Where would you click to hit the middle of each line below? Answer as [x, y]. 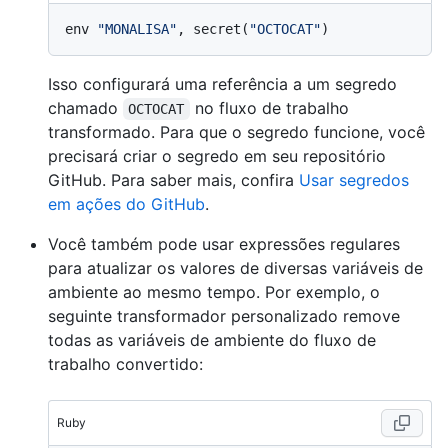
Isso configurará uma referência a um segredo [222, 83]
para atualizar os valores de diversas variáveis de [235, 267]
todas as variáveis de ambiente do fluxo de [212, 339]
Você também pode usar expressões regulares [224, 243]
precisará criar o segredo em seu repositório [217, 155]
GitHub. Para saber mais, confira [173, 179]
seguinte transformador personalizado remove [224, 315]
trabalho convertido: [125, 363]
